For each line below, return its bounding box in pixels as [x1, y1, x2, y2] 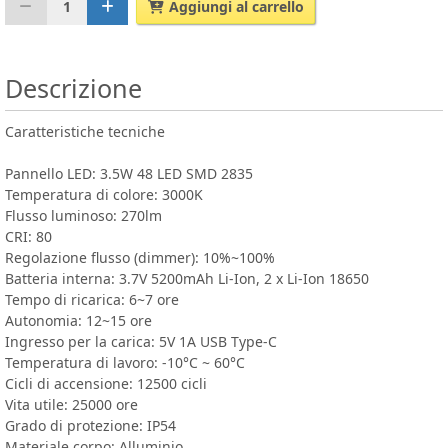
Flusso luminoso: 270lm [5, 205, 162, 225]
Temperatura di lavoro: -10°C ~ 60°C [5, 352, 245, 372]
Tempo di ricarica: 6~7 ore [5, 289, 179, 309]
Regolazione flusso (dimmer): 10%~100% [5, 247, 275, 267]
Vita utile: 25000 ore [5, 394, 138, 414]
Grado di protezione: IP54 [5, 415, 176, 435]
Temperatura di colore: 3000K [5, 184, 203, 204]
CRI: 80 [5, 226, 52, 246]
